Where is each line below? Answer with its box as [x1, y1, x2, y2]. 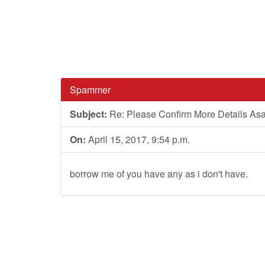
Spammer [70, 83, 111, 96]
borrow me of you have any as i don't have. [70, 167, 248, 180]
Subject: [70, 107, 107, 121]
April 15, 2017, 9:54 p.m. [86, 132, 190, 146]
